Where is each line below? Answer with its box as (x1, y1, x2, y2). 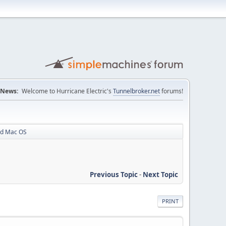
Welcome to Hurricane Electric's (22, 87, 113, 95)
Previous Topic (90, 169, 138, 179)
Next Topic (143, 169, 178, 179)
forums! (160, 87, 183, 95)
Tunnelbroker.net (113, 87, 160, 95)
